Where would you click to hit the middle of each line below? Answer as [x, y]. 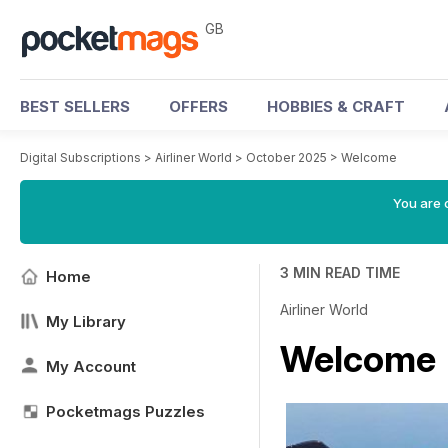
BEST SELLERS [75, 106]
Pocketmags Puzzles [125, 411]
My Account [91, 366]
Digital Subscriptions [80, 157]
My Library [86, 321]
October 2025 [286, 157]
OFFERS [198, 106]
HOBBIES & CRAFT [336, 106]
